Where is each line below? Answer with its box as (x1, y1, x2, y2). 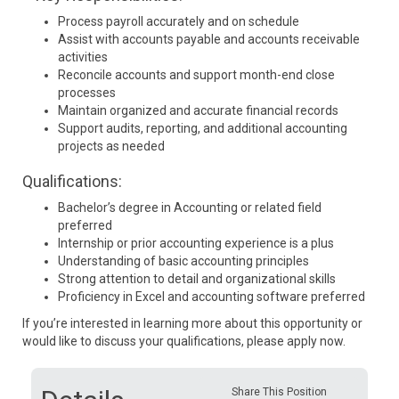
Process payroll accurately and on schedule (58, 14, 299, 28)
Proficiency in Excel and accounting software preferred (58, 289, 365, 304)
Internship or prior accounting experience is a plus (58, 236, 334, 250)
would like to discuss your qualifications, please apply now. (22, 334, 346, 348)
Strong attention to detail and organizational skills (58, 272, 336, 286)
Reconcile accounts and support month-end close (58, 68, 335, 82)
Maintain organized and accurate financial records (58, 103, 338, 118)
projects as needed (58, 139, 165, 153)
